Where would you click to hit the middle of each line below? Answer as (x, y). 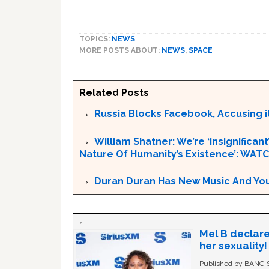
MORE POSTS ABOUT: (120, 50)
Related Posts (114, 93)
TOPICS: (95, 39)
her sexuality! (233, 246)
